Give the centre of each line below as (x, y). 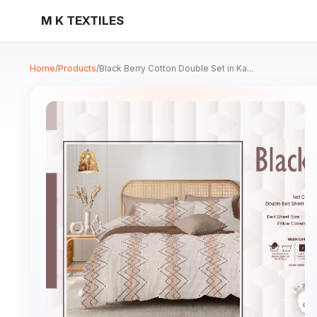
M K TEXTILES (82, 21)
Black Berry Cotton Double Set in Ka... (176, 68)
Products (77, 68)
